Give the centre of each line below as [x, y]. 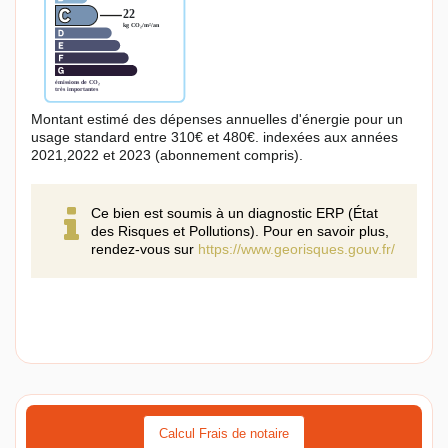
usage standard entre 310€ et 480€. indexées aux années [214, 137]
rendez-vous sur [144, 249]
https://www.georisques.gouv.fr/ [296, 249]
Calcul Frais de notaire [224, 434]
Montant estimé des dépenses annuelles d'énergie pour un [217, 119]
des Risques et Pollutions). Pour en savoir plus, [240, 231]
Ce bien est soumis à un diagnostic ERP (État [234, 213]
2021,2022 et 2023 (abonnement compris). [167, 155]
